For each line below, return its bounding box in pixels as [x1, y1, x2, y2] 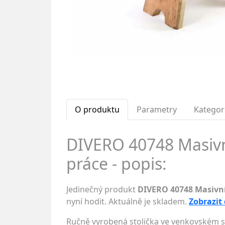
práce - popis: [66, 153, 167, 174]
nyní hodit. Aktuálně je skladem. [66, 196, 189, 207]
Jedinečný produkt [66, 184, 138, 195]
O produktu [75, 104, 120, 115]
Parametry [137, 104, 177, 115]
